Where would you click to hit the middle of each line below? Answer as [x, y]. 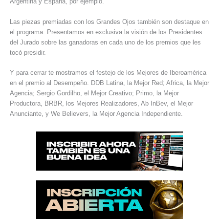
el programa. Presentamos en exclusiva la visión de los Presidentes [106, 32]
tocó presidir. [28, 52]
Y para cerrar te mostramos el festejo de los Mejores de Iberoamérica [108, 73]
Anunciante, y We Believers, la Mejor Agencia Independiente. [96, 114]
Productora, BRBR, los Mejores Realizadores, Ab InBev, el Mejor [101, 104]
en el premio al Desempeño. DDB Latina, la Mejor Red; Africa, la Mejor [109, 83]
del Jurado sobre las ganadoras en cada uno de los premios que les [105, 42]
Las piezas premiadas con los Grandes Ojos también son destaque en [109, 22]
